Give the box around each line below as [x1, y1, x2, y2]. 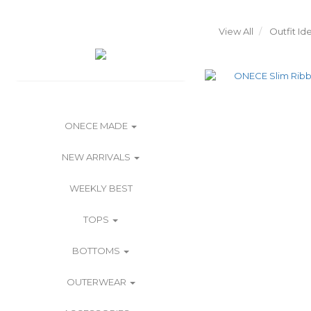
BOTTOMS [72, 245, 122, 256]
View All [219, 26, 253, 37]
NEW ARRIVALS [62, 151, 133, 162]
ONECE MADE [65, 120, 130, 131]
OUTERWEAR [66, 276, 128, 287]
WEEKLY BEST [69, 183, 133, 194]
